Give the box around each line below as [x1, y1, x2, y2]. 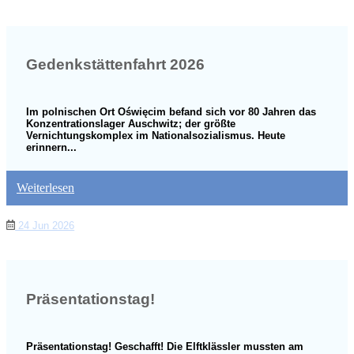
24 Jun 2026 [15, 219, 75, 232]
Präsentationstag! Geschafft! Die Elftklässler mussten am [26, 340, 303, 352]
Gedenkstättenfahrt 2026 [26, 56, 205, 73]
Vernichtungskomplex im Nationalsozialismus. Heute [26, 130, 285, 142]
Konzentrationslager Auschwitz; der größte [26, 118, 235, 130]
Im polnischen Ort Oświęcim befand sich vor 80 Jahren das [26, 106, 316, 119]
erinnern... [26, 141, 77, 154]
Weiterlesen [17, 181, 74, 195]
